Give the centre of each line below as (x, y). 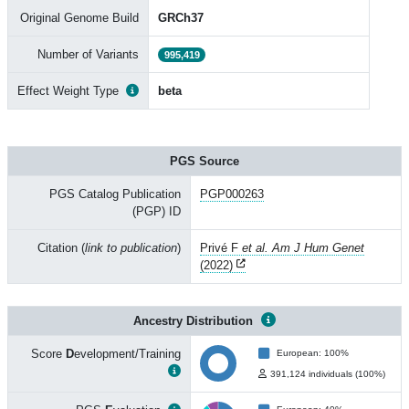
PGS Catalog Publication (115, 194)
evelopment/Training (127, 354)
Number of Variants (88, 54)
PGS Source (204, 161)
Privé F (221, 248)
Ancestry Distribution (195, 321)
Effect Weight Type (68, 91)
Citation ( (61, 248)
